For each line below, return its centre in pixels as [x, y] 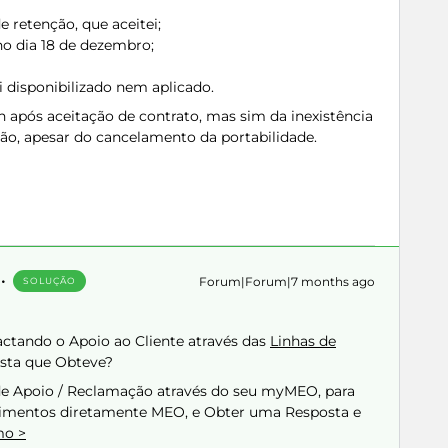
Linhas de [303, 341]
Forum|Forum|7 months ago [287, 281]
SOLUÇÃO [49, 280]
